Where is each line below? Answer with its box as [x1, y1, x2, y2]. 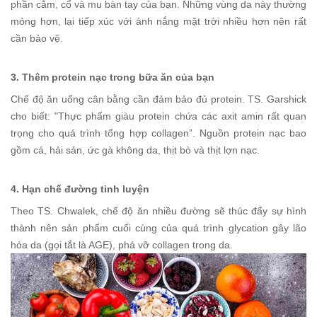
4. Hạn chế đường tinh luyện [11, 183, 149, 195]
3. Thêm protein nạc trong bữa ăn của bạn [11, 71, 214, 83]
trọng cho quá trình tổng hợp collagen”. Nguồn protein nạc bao [11, 127, 306, 139]
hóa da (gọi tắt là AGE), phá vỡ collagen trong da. [11, 239, 233, 251]
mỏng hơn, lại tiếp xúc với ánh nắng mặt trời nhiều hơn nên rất [11, 16, 306, 28]
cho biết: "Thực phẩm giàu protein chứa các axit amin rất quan [11, 110, 306, 122]
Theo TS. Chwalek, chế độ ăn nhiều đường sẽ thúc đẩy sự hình [11, 205, 306, 217]
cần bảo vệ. [11, 33, 63, 45]
